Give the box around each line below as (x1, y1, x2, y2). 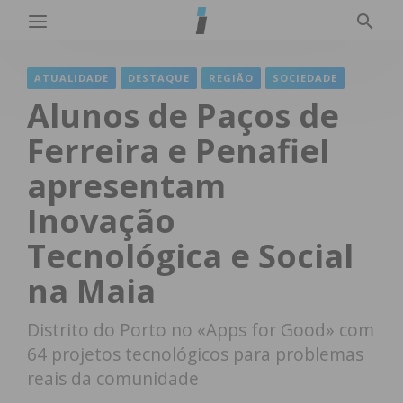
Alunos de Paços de (27, 94, 339, 138)
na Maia (27, 269, 156, 313)
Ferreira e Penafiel (27, 129, 329, 173)
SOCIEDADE (273, 71, 337, 85)
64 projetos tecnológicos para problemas (27, 342, 363, 366)
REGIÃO (209, 71, 254, 85)
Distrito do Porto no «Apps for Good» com (27, 318, 374, 342)
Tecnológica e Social (27, 234, 354, 278)
